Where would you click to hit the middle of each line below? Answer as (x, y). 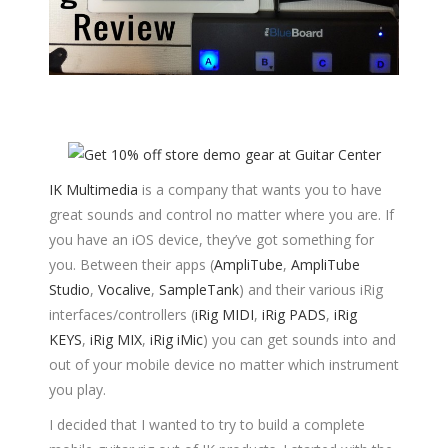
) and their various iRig (311, 290)
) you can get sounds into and (299, 340)
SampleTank (199, 290)
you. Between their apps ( (131, 265)
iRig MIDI (224, 315)
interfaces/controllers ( (122, 315)
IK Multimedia (93, 190)
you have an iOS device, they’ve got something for (211, 240)
